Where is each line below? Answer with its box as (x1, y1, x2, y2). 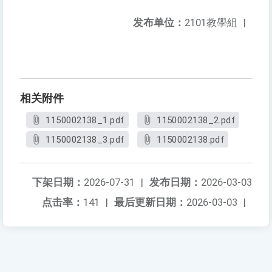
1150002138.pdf (157, 134, 225, 146)
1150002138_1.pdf (46, 115, 124, 126)
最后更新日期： (114, 196, 186, 209)
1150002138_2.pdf (157, 115, 236, 126)
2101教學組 (185, 16, 237, 29)
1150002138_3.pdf (46, 134, 124, 146)
